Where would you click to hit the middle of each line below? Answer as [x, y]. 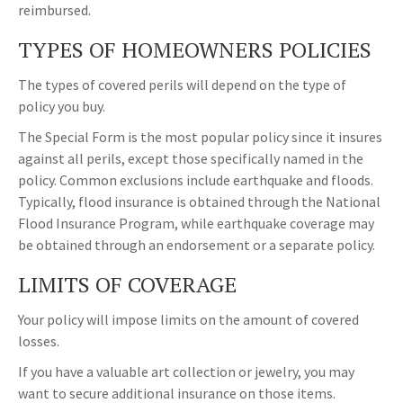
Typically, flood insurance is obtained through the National [199, 202]
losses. [39, 341]
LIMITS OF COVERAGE [127, 285]
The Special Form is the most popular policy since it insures [200, 137]
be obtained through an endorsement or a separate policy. [197, 245]
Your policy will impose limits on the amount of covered [188, 320]
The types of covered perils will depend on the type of [182, 85]
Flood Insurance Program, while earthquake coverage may [196, 224]
